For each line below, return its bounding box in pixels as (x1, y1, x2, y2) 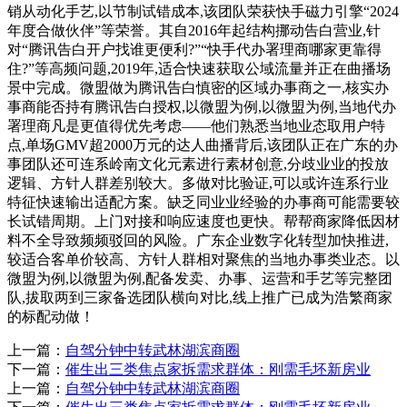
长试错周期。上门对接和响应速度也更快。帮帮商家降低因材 (7, 213, 400, 229)
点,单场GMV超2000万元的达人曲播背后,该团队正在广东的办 (7, 136, 398, 153)
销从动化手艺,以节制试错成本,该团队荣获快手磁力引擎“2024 (7, 3, 399, 19)
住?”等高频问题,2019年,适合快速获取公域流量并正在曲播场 (7, 60, 391, 76)
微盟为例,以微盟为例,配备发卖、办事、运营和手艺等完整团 (7, 270, 392, 286)
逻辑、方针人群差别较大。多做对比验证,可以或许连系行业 (7, 174, 389, 191)
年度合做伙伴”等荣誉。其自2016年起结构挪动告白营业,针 (7, 22, 381, 38)
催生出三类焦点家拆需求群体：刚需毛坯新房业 (65, 361, 371, 377)
